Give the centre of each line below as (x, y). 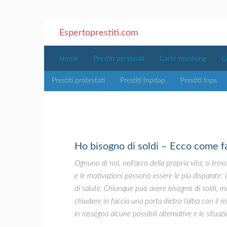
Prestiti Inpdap (143, 81)
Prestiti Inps (199, 81)
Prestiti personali (119, 59)
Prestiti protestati (78, 81)
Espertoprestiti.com (99, 33)
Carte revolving (183, 59)
